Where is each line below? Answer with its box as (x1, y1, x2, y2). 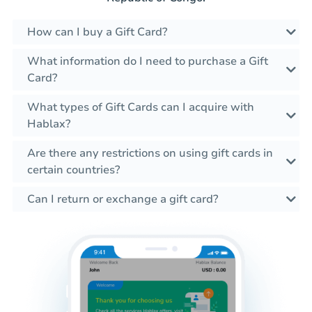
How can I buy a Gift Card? (27, 24, 167, 40)
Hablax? (27, 116, 70, 132)
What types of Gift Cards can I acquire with (27, 99, 254, 115)
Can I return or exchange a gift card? (27, 191, 218, 207)
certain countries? (27, 162, 120, 178)
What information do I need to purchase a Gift (27, 53, 268, 69)
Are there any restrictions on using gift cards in (27, 145, 273, 161)
